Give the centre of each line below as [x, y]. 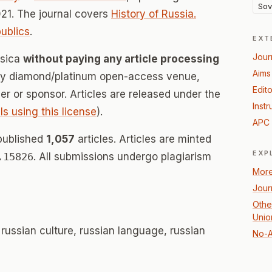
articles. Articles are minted [143, 139]
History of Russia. [154, 14]
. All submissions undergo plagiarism [122, 157]
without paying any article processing [121, 59]
